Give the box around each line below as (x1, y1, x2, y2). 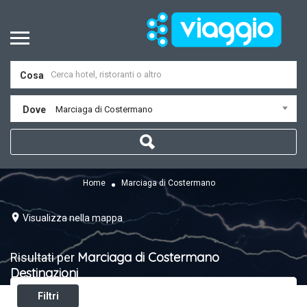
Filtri (37, 291, 59, 302)
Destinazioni (10, 265, 78, 281)
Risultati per (10, 250, 77, 265)
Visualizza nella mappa (23, 212, 123, 223)
